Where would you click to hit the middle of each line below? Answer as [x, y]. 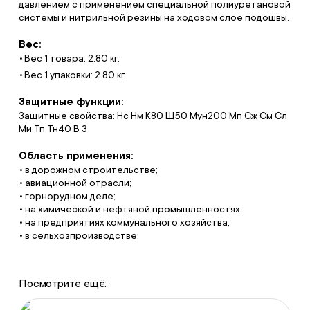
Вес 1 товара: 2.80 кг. [72, 58]
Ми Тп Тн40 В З [53, 129]
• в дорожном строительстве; [88, 170]
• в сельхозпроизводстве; [79, 235]
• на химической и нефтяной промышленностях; [130, 209]
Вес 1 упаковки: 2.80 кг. [75, 75]
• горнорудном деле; [67, 196]
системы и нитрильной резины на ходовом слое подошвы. [154, 17]
